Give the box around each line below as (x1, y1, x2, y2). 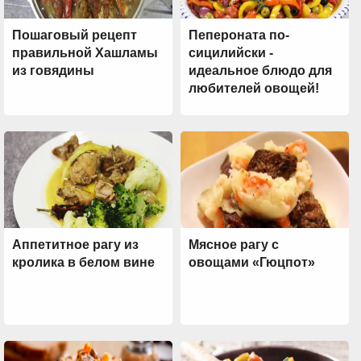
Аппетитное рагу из (12, 238, 139, 251)
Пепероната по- (189, 28, 289, 42)
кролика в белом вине (12, 255, 155, 269)
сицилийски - (189, 46, 273, 60)
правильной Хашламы (12, 46, 158, 60)
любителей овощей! (189, 81, 319, 95)
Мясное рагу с (189, 238, 279, 251)
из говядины (12, 64, 94, 77)
